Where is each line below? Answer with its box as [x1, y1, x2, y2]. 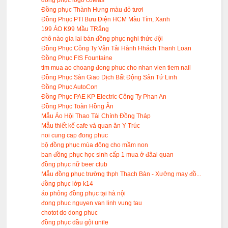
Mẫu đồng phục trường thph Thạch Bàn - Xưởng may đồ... [41, 170, 202, 178]
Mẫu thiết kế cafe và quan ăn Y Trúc [41, 122, 140, 130]
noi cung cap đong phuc [41, 132, 108, 139]
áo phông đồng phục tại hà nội [41, 190, 126, 197]
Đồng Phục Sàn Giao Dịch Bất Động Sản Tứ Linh [41, 74, 178, 81]
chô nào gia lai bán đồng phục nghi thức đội [41, 35, 163, 43]
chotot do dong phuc [41, 209, 98, 217]
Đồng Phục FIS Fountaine [41, 54, 113, 62]
